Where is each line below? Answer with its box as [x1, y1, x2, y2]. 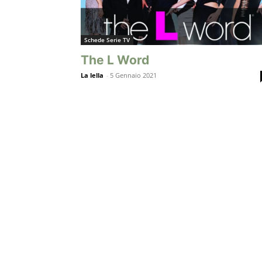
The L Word [81, 53, 149, 68]
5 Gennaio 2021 [110, 71, 157, 80]
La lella [81, 71, 104, 80]
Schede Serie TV [84, 36, 130, 44]
